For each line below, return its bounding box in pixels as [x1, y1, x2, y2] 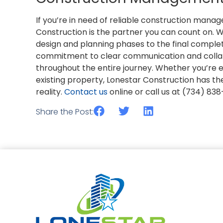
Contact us [64, 86, 108, 98]
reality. [36, 86, 64, 98]
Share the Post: [36, 106, 94, 117]
